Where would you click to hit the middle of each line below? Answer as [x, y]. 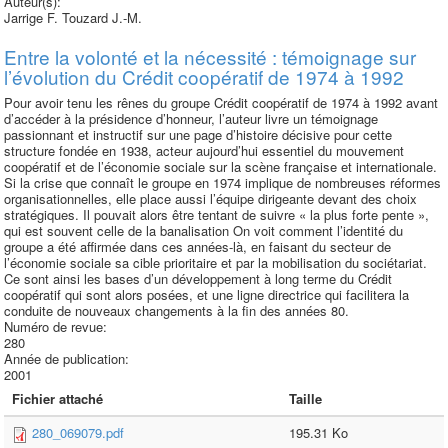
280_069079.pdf [78, 432]
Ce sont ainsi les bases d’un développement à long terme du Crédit [198, 278]
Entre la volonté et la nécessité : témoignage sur [210, 56]
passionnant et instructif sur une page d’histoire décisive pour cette [198, 134]
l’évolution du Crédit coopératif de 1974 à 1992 [204, 76]
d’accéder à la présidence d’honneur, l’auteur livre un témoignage [191, 118]
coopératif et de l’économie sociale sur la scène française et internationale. [220, 166]
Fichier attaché [57, 398]
